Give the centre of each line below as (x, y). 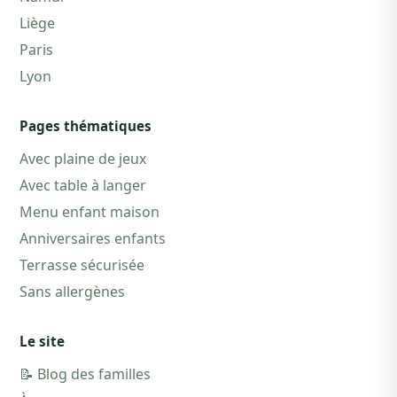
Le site (42, 342)
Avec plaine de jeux (83, 159)
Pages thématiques (86, 126)
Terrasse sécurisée (82, 265)
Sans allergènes (72, 292)
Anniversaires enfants (93, 239)
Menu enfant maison (90, 212)
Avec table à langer (83, 186)
